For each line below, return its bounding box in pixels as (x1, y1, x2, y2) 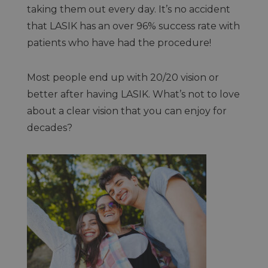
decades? (26, 122, 72, 133)
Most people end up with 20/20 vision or (26, 72, 219, 83)
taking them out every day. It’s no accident (26, 4, 230, 15)
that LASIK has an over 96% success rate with (26, 20, 240, 32)
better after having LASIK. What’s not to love (26, 89, 240, 100)
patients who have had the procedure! (26, 37, 214, 48)
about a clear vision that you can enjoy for (26, 105, 227, 117)
